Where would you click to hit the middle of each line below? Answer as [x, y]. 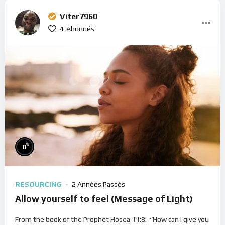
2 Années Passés [98, 185]
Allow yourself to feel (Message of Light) [104, 199]
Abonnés [80, 28]
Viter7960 [79, 16]
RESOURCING [38, 185]
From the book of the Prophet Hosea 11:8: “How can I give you [112, 220]
